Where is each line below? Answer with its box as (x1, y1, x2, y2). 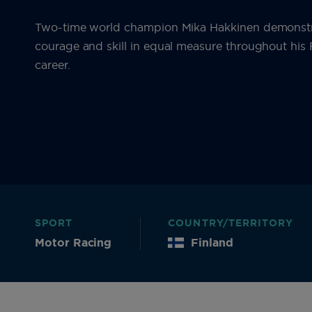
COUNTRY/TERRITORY (168, 218, 294, 228)
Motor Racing (35, 237, 112, 249)
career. (35, 60, 70, 71)
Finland (191, 237, 233, 249)
